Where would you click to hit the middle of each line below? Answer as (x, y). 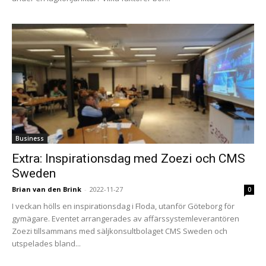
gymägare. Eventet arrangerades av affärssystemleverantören (126, 218)
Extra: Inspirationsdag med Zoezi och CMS (129, 158)
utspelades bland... (46, 243)
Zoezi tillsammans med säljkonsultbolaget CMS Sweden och (120, 231)
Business (30, 138)
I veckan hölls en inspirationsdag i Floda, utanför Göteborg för (123, 206)
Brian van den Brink (47, 189)
